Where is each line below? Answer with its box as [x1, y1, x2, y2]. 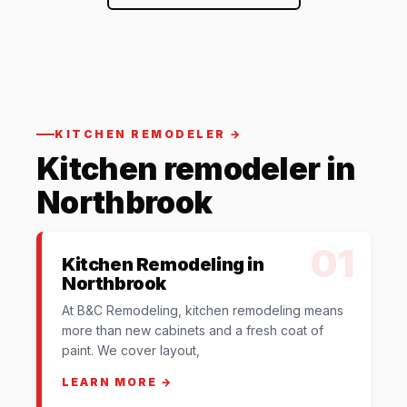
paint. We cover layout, [62, 342, 200, 358]
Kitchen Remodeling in [62, 253, 264, 275]
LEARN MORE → [62, 375, 173, 389]
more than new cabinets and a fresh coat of [62, 323, 323, 338]
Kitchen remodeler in [36, 150, 356, 187]
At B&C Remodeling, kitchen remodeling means [62, 303, 343, 318]
